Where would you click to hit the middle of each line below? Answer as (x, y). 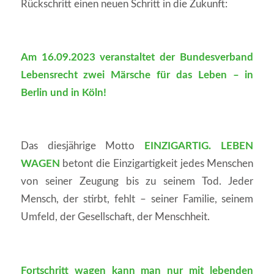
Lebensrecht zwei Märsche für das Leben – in (137, 75)
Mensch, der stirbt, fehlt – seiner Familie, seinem (137, 199)
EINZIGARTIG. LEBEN (199, 146)
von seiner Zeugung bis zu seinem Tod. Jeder (137, 182)
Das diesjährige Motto (83, 146)
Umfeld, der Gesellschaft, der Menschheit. (115, 217)
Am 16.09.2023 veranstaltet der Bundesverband (137, 57)
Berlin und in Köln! (63, 93)
